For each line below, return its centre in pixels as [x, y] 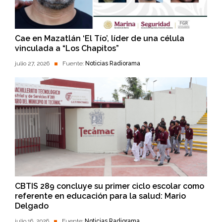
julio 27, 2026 [32, 64]
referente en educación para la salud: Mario [100, 196]
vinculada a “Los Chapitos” [67, 49]
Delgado [32, 206]
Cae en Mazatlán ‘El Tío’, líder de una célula [100, 39]
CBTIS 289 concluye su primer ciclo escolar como [110, 186]
